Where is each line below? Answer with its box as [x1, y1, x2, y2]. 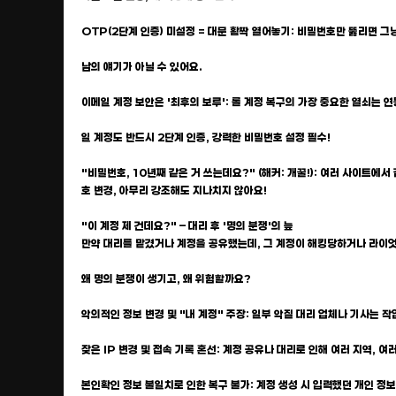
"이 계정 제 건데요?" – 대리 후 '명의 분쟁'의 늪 [81, 219, 293, 232]
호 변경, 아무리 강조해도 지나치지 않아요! [81, 184, 267, 196]
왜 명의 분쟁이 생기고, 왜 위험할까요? [81, 272, 251, 285]
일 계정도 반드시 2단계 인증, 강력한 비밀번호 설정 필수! [81, 131, 331, 143]
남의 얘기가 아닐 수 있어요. [81, 60, 202, 72]
